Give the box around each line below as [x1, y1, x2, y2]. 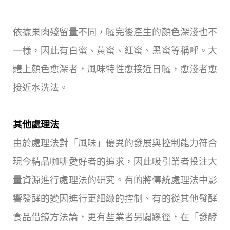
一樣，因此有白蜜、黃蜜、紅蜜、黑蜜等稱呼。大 [13, 46, 217, 56]
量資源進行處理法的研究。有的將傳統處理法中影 [13, 175, 217, 186]
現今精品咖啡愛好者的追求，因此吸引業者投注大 [13, 157, 217, 167]
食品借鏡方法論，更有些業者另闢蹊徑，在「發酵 [13, 212, 217, 223]
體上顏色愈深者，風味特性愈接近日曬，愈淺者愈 [13, 64, 217, 75]
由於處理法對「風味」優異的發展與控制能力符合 [13, 138, 217, 149]
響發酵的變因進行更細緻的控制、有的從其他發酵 [13, 194, 217, 204]
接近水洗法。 [13, 83, 68, 93]
